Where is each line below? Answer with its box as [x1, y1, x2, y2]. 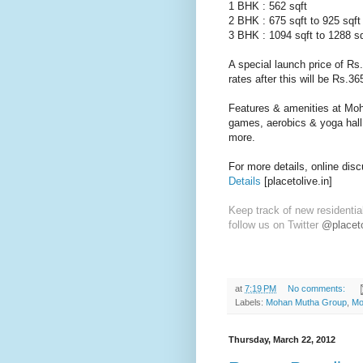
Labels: [235, 297, 266, 308]
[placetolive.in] [261, 175, 332, 188]
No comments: [287, 284, 348, 294]
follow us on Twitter [228, 219, 322, 232]
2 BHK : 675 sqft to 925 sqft [228, 15, 361, 28]
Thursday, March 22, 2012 [228, 335, 335, 345]
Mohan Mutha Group [266, 297, 347, 308]
